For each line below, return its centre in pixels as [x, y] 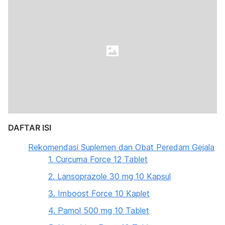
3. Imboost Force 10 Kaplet [99, 193]
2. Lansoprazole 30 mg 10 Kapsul [109, 176]
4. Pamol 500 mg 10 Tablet [99, 210]
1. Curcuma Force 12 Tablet [98, 159]
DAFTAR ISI [30, 128]
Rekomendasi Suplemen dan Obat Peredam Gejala [121, 147]
